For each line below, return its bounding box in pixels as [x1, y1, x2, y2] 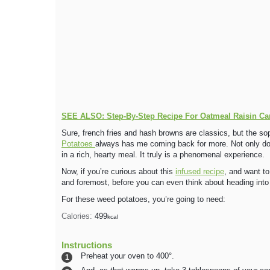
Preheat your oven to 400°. [81, 252, 174, 261]
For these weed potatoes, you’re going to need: [61, 195, 225, 204]
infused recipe [175, 168, 224, 177]
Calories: [61, 212, 95, 221]
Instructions [61, 240, 112, 251]
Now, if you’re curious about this [61, 168, 175, 177]
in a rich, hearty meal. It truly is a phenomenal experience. [61, 151, 265, 160]
